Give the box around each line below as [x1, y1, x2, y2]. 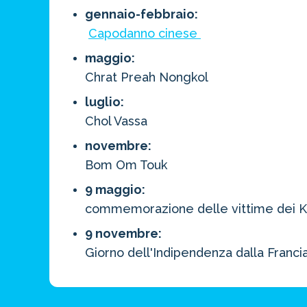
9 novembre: [85, 226, 162, 241]
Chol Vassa [85, 114, 147, 128]
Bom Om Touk [85, 158, 167, 172]
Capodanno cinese [88, 26, 201, 40]
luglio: [85, 95, 124, 109]
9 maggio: [85, 182, 148, 197]
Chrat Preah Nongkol [85, 70, 208, 84]
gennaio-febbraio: [85, 7, 198, 21]
